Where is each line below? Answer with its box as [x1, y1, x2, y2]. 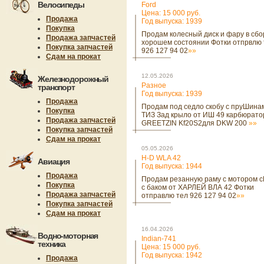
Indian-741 [141, 235, 176, 243]
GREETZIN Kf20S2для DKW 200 [141, 119, 249, 127]
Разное [141, 81, 166, 90]
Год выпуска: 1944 [141, 162, 202, 170]
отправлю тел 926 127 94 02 [141, 192, 236, 200]
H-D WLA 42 [141, 154, 181, 162]
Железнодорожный [38, 74, 109, 84]
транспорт [38, 82, 75, 92]
